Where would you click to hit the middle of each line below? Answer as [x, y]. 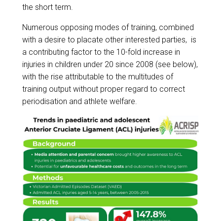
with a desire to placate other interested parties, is [109, 40]
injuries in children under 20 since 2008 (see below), [110, 65]
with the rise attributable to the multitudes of [97, 77]
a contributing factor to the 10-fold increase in [101, 52]
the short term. [47, 7]
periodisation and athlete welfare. [79, 102]
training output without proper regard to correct [103, 89]
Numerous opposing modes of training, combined [108, 28]
